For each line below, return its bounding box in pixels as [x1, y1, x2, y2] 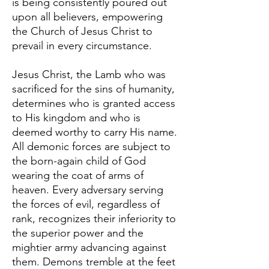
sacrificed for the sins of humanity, [12, 82, 175, 95]
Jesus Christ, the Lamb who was [12, 67, 166, 81]
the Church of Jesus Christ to [12, 24, 153, 38]
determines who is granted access [12, 96, 175, 110]
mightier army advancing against [12, 240, 166, 254]
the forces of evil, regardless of [12, 197, 160, 211]
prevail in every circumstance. [12, 38, 152, 52]
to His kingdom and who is [12, 110, 141, 124]
